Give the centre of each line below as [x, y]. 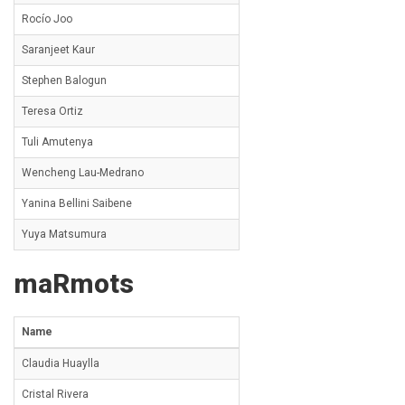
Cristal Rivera [55, 394]
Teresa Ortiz [52, 111]
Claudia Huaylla [61, 363]
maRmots [74, 283]
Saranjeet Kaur [58, 50]
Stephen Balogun [64, 80]
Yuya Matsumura [64, 234]
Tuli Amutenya [57, 142]
